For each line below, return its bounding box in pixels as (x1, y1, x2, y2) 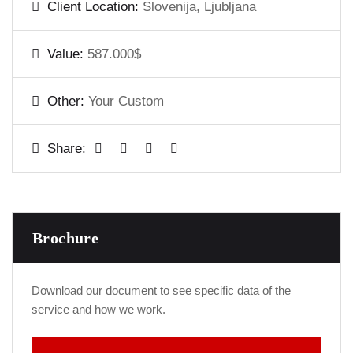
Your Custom (88, 94, 164, 109)
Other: (47, 94, 88, 109)
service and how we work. (32, 303, 165, 316)
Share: (47, 141, 86, 156)
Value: (47, 46, 87, 61)
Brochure (32, 229, 99, 247)
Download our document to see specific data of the (32, 284, 291, 297)
